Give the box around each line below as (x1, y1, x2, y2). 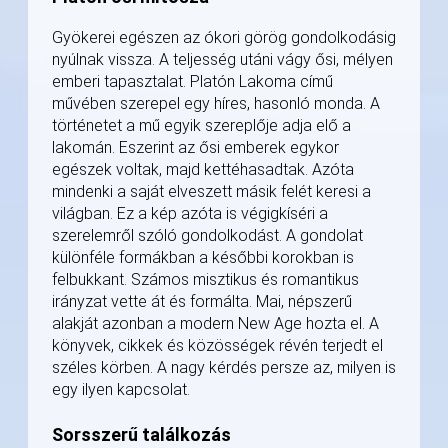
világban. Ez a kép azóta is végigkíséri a (52, 204, 328, 224)
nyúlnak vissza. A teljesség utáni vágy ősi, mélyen (52, 50, 393, 70)
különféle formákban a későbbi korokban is (52, 248, 354, 268)
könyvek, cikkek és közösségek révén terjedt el (52, 336, 383, 356)
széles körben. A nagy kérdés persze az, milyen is (52, 358, 396, 378)
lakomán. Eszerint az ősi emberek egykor (52, 138, 339, 158)
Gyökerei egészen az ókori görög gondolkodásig (52, 28, 396, 48)
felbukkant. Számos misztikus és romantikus (52, 270, 359, 290)
